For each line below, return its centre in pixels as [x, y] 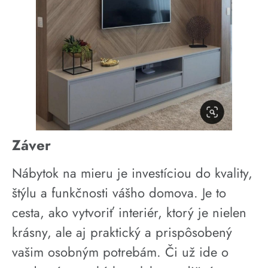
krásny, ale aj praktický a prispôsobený [122, 232]
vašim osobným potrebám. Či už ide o [120, 252]
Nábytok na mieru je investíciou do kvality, [132, 173]
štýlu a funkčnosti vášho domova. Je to [119, 193]
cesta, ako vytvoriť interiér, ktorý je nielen [129, 213]
